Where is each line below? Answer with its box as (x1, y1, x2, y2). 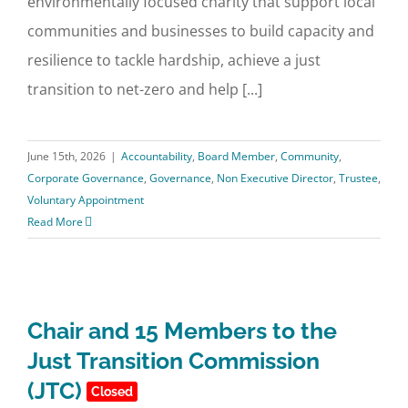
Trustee (339, 170, 378, 186)
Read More (27, 214, 83, 229)
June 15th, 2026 (27, 148, 106, 164)
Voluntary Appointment (27, 192, 144, 208)
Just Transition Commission (27, 347, 320, 374)
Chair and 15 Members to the (27, 317, 337, 344)
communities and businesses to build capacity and (27, 21, 374, 41)
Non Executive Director (217, 170, 333, 186)
